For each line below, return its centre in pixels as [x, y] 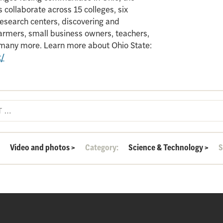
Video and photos [40, 147]
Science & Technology [166, 147]
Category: [102, 147]
